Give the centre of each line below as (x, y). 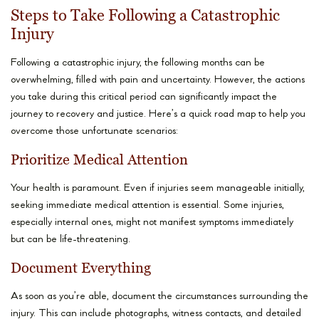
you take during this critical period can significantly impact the (144, 98)
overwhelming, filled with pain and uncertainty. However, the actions (158, 80)
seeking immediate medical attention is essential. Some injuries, (147, 206)
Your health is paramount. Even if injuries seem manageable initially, (158, 189)
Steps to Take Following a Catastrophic (145, 16)
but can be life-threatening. (70, 240)
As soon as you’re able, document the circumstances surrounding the (159, 297)
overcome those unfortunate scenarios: (94, 132)
